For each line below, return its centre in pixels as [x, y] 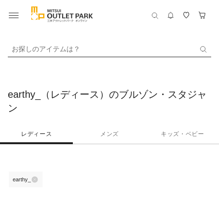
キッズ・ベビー [183, 134]
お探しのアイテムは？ [46, 49]
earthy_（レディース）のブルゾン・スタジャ [107, 94]
